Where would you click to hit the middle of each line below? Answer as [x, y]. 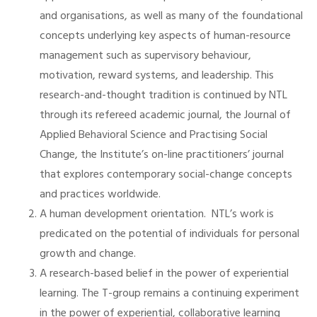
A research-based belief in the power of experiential [164, 274]
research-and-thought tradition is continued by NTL [163, 96]
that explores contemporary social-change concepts [166, 175]
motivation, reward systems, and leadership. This [157, 76]
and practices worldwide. [102, 195]
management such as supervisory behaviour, [145, 56]
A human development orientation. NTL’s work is [157, 214]
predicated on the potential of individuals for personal [169, 234]
